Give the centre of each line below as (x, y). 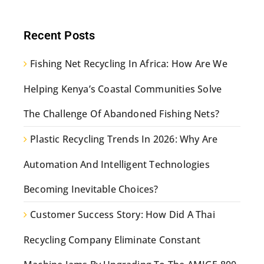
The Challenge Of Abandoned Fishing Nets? (122, 114)
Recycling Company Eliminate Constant (112, 240)
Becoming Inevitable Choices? (91, 189)
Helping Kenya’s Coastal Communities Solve (123, 89)
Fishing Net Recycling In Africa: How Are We (129, 64)
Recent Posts (60, 36)
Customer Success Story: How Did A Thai (123, 215)
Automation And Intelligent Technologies (117, 165)
